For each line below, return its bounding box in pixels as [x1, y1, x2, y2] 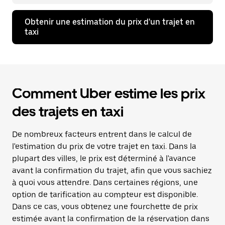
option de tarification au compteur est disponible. [12, 190, 198, 199]
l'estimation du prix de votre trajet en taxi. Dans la [12, 142, 196, 151]
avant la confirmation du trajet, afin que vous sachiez [12, 166, 212, 175]
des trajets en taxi [12, 103, 124, 120]
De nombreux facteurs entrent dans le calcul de [12, 130, 192, 139]
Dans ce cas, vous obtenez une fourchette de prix [12, 202, 198, 211]
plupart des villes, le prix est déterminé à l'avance [12, 154, 196, 163]
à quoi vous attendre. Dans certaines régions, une [12, 178, 198, 187]
